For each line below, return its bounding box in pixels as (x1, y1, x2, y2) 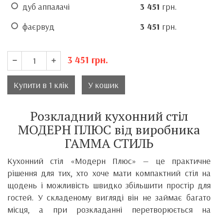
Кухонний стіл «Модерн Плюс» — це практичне (7, 155, 211, 166)
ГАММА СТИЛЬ (64, 134, 154, 151)
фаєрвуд (22, 20, 54, 32)
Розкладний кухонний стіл (30, 107, 188, 124)
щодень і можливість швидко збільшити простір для (7, 179, 211, 191)
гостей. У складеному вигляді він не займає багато (7, 191, 211, 203)
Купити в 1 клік (14, 79, 69, 91)
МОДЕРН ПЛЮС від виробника (18, 121, 200, 138)
